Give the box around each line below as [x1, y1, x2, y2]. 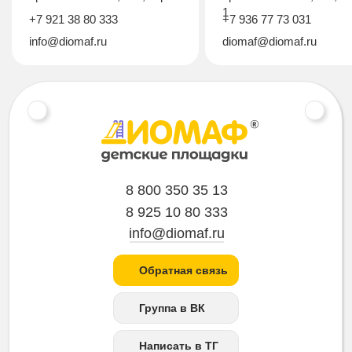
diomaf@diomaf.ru [222, 35, 317, 49]
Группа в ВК [139, 301, 205, 314]
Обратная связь [139, 263, 228, 277]
